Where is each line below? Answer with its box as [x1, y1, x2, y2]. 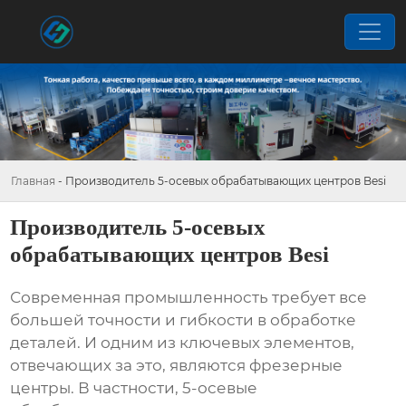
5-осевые [182, 379, 258, 398]
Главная [11, 173, 55, 188]
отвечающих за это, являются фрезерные [10, 356, 343, 375]
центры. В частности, [10, 379, 183, 398]
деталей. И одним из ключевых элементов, [10, 333, 355, 353]
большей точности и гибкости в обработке [10, 311, 357, 330]
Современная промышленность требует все [10, 288, 368, 307]
